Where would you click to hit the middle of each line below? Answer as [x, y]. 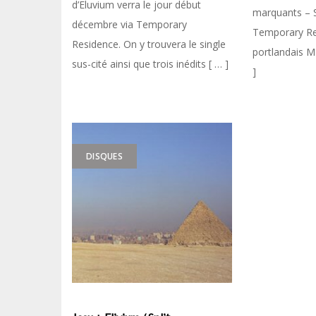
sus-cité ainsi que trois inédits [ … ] [150, 63]
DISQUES [104, 156]
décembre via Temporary [129, 24]
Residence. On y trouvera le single [149, 44]
